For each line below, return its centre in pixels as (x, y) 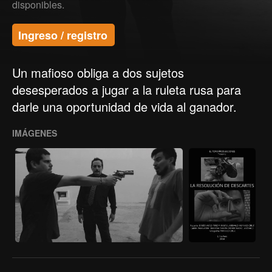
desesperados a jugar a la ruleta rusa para (127, 90)
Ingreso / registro (63, 35)
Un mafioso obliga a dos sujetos (98, 73)
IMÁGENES (35, 133)
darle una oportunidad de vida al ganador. (124, 107)
